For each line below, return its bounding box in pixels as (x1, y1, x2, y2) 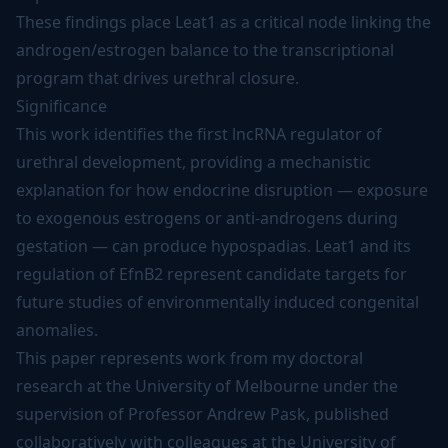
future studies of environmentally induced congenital (16, 291, 419, 313)
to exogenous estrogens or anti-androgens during (16, 207, 398, 229)
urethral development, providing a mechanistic (16, 151, 371, 173)
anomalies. (16, 319, 98, 341)
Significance (16, 95, 107, 117)
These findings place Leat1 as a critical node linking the (16, 11, 431, 33)
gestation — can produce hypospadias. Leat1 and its (16, 235, 411, 257)
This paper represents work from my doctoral (16, 347, 363, 369)
